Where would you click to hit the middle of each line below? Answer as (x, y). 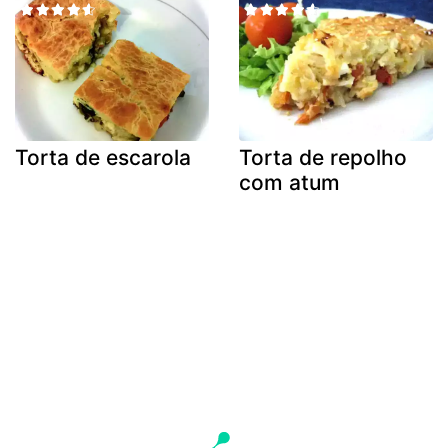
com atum (289, 183)
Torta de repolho (323, 158)
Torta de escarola (103, 158)
